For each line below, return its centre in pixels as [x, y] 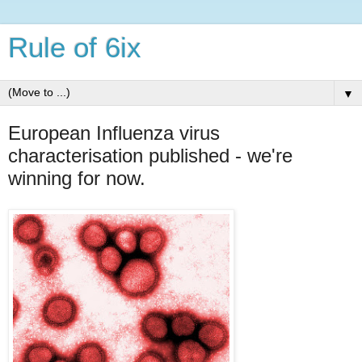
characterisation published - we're [150, 156]
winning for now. [77, 178]
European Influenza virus [114, 133]
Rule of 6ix [75, 48]
